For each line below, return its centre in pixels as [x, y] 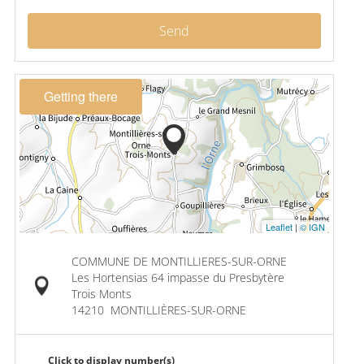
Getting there [81, 96]
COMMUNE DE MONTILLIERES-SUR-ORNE [179, 261]
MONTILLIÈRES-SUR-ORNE [178, 310]
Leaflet [279, 226]
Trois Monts [101, 293]
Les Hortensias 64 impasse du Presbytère [178, 277]
